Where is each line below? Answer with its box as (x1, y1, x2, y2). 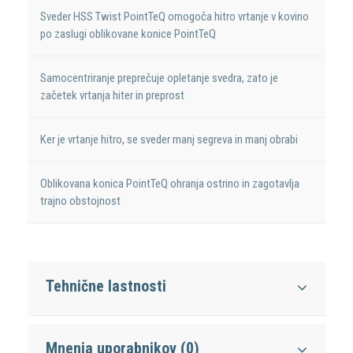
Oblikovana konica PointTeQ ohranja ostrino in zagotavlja (40, 176, 300, 191)
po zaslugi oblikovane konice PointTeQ (40, 27, 217, 42)
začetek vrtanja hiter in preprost (40, 88, 185, 103)
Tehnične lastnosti (45, 277, 166, 296)
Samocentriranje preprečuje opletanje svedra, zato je (40, 71, 279, 86)
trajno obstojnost (40, 194, 121, 209)
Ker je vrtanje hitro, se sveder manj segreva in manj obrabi (40, 132, 299, 147)
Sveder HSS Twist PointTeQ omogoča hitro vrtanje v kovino (40, 9, 310, 24)
